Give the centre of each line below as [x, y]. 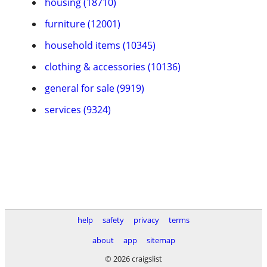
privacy [146, 220]
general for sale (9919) [94, 88]
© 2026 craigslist [133, 259]
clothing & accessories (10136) [113, 67]
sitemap [161, 240]
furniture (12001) [83, 24]
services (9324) [78, 110]
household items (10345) [100, 45]
